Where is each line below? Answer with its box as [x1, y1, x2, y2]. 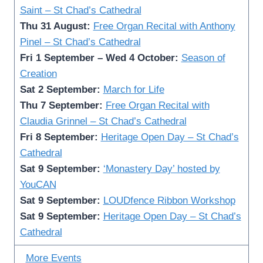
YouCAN [19, 178, 56, 190]
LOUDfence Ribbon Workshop [103, 194, 235, 206]
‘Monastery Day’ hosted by [103, 163, 220, 174]
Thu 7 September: [19, 99, 103, 111]
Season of [181, 52, 225, 63]
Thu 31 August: [19, 20, 93, 32]
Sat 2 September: [19, 83, 100, 95]
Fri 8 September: [19, 131, 101, 143]
